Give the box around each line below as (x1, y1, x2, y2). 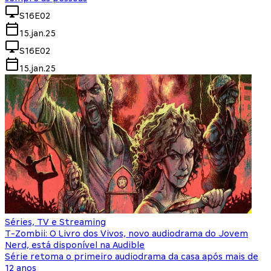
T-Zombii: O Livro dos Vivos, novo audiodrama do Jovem (5, 229, 248, 239)
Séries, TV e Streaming (5, 217, 106, 227)
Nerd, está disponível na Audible (5, 240, 145, 250)
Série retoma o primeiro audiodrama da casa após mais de (5, 252, 258, 262)
